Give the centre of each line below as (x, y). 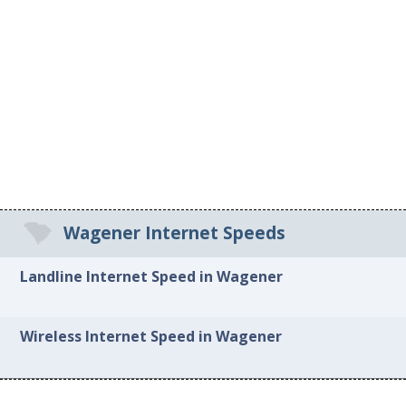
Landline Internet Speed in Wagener (152, 276)
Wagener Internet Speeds (174, 233)
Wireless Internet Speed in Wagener (151, 337)
